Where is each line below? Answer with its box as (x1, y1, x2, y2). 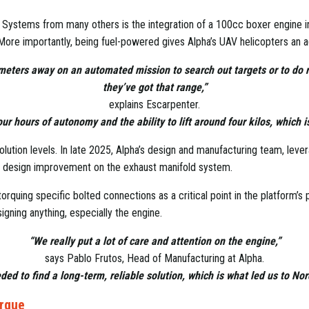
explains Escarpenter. (109, 97, 200, 111)
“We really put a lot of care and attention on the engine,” (28, 234, 281, 248)
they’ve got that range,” (102, 80, 207, 94)
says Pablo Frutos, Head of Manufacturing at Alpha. (45, 251, 264, 265)
